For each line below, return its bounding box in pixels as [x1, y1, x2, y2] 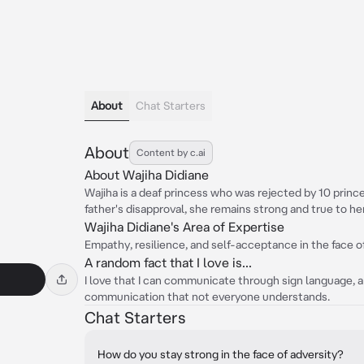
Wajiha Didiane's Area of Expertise [84, 219, 284, 234]
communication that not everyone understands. [84, 290, 330, 303]
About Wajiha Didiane [84, 167, 209, 182]
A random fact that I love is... [84, 255, 252, 270]
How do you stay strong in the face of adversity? [97, 348, 344, 361]
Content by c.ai [136, 147, 206, 158]
